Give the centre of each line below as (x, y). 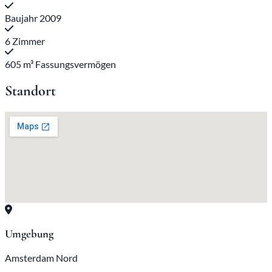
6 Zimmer (25, 41)
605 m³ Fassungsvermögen (60, 64)
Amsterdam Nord (41, 257)
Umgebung (29, 234)
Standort (30, 90)
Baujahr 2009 (33, 18)
